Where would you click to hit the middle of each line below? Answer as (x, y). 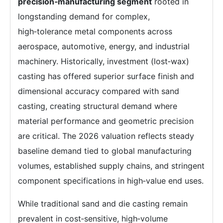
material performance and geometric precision (106, 121)
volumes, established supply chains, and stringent (111, 166)
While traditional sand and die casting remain (103, 203)
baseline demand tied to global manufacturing (105, 151)
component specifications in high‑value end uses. (111, 180)
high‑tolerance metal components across (95, 31)
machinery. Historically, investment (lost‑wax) (104, 61)
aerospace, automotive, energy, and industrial (104, 46)
